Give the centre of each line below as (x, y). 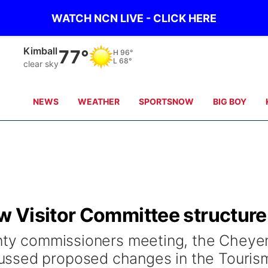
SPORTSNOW (167, 101)
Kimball (41, 51)
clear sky (41, 63)
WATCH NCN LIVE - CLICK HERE (134, 18)
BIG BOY (230, 101)
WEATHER (99, 101)
